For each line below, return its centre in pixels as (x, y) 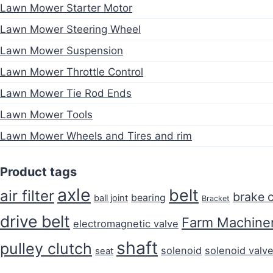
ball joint (111, 198)
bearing (148, 197)
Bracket (216, 198)
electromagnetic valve (126, 223)
